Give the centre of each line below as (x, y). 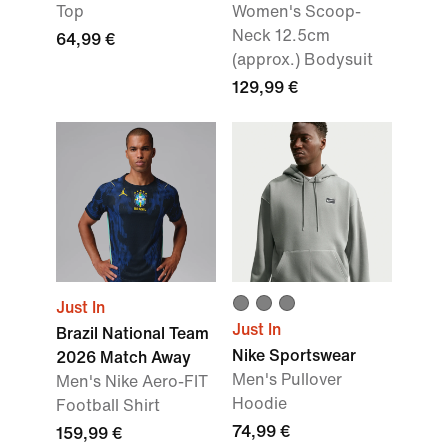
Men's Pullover (287, 379)
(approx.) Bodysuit (302, 59)
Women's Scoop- (296, 11)
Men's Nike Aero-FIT (132, 381)
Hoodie (259, 403)
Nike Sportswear (294, 355)
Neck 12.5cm (281, 35)
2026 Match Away (123, 357)
